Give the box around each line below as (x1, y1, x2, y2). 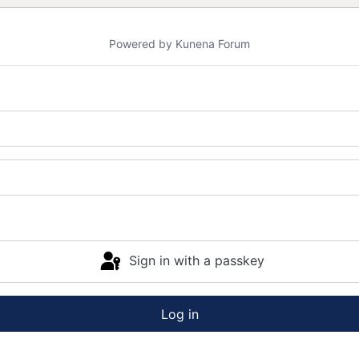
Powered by (109, 36, 172, 50)
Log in (160, 305, 199, 322)
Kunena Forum (175, 36, 250, 50)
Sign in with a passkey (129, 252, 264, 268)
